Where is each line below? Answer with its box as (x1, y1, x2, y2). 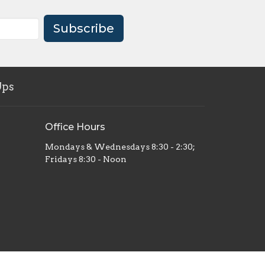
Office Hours (45, 121, 105, 132)
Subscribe (53, 21, 114, 36)
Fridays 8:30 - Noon (45, 154, 127, 164)
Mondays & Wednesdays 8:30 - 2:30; (45, 142, 195, 152)
